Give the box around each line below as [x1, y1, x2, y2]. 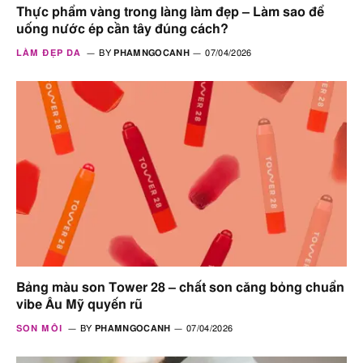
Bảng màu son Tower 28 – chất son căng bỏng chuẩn [16, 281, 344, 295]
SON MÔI [16, 324, 62, 334]
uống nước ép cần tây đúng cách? [16, 22, 228, 36]
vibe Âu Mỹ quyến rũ [16, 298, 143, 312]
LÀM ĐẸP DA [16, 48, 81, 58]
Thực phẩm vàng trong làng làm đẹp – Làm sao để [16, 5, 324, 19]
